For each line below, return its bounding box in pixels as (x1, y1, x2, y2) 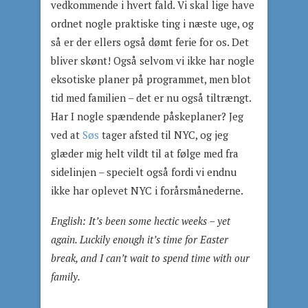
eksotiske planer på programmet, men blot (51, 72, 251, 86)
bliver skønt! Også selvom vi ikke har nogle (51, 54, 254, 67)
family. (51, 269, 80, 283)
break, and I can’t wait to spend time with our (51, 251, 250, 265)
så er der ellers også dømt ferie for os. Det (51, 35, 249, 49)
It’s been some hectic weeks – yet (89, 214, 230, 228)
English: (51, 214, 89, 228)
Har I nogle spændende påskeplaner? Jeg (51, 109, 243, 123)
